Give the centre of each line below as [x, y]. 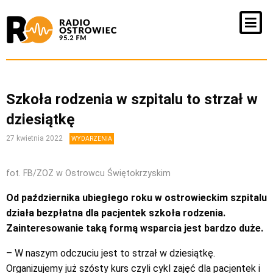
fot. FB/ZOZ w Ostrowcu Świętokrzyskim [88, 173]
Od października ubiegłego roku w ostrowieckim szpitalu [136, 198]
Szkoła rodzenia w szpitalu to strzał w [132, 99]
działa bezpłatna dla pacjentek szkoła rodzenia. [116, 213]
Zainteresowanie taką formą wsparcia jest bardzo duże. [135, 228]
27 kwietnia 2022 [35, 138]
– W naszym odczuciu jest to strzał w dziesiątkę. [111, 253]
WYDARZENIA [92, 139]
